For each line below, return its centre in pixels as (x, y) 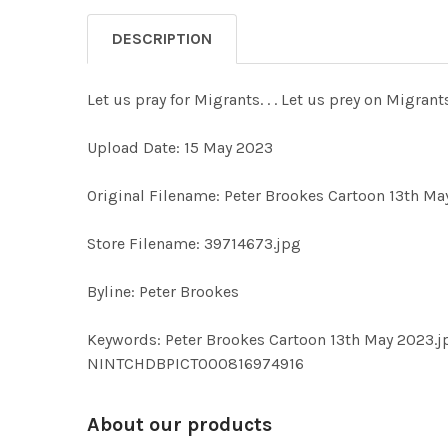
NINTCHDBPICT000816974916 (195, 363)
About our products (179, 424)
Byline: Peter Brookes (163, 291)
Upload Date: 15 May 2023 (180, 147)
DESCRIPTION (162, 38)
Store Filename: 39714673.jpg (194, 243)
